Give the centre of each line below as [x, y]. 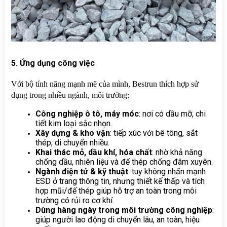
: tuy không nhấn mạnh [167, 171]
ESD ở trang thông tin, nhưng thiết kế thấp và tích [120, 181]
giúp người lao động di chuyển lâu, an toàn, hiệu [118, 219]
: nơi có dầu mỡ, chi [172, 113]
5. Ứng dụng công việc [53, 63]
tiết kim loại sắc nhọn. [74, 123]
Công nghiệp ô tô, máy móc [87, 113]
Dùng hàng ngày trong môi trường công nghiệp [124, 210]
